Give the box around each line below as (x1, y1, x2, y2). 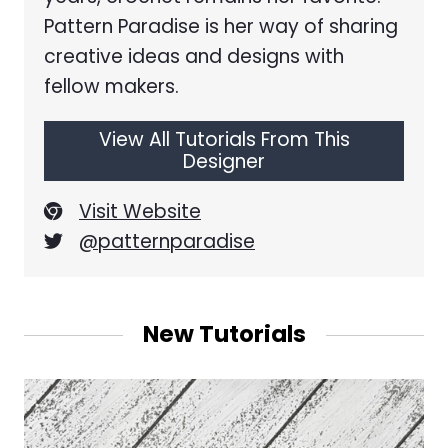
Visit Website (79, 197, 201, 225)
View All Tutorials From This (98, 125, 350, 153)
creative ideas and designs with (44, 43, 344, 71)
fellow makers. (44, 73, 179, 101)
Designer (183, 147, 265, 175)
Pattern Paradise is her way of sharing (44, 13, 398, 41)
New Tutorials (142, 317, 306, 350)
